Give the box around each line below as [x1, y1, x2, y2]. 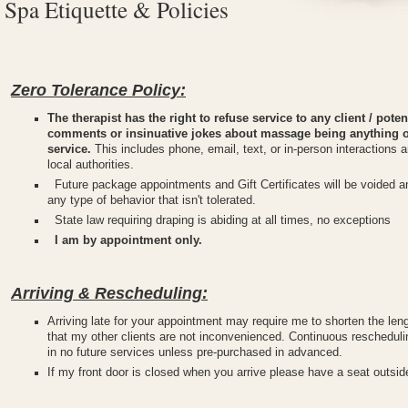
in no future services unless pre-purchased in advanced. [47, 345, 342, 359]
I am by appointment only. [51, 233, 202, 247]
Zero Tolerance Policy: [11, 80, 186, 99]
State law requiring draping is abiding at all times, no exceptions [47, 213, 391, 227]
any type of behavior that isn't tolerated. [47, 193, 256, 207]
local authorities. [47, 158, 138, 171]
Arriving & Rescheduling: [11, 283, 208, 302]
